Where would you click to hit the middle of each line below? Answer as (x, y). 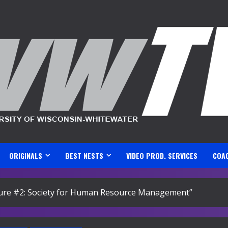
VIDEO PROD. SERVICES (162, 155)
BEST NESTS (84, 155)
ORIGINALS (26, 155)
